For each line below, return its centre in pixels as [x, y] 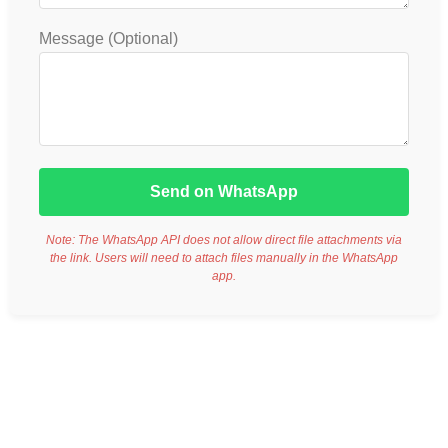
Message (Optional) [108, 39]
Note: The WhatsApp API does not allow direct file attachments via [224, 240]
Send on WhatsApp [224, 192]
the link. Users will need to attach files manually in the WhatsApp [224, 258]
